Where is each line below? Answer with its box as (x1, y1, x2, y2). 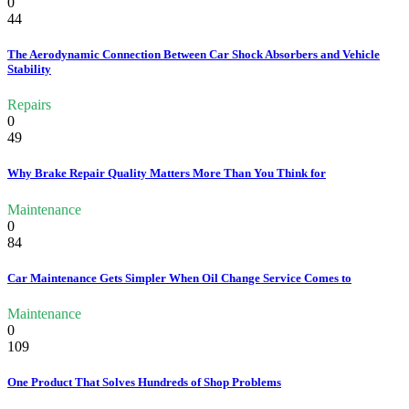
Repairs (7, 97, 51, 113)
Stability (7, 62, 51, 77)
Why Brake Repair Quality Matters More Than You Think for (7, 166, 326, 181)
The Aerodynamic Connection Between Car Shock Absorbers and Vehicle (7, 47, 380, 62)
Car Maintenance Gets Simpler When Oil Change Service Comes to (7, 270, 351, 285)
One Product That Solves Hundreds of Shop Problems (7, 375, 281, 390)
